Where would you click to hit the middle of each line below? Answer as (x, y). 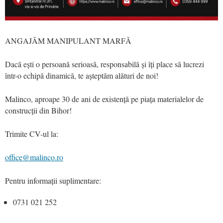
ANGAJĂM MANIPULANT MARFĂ (68, 40)
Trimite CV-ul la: (32, 133)
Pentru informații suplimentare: (53, 180)
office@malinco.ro (34, 157)
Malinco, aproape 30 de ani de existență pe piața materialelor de (104, 99)
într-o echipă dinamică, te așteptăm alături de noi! (82, 75)
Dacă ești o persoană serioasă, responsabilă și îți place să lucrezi (105, 64)
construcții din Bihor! (38, 110)
